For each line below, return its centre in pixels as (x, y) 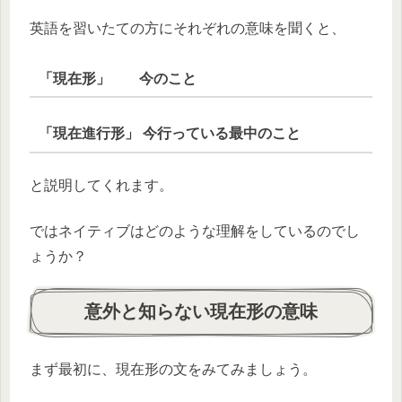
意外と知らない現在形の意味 (201, 311)
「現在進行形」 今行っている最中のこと (169, 134)
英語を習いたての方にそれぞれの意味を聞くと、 (188, 28)
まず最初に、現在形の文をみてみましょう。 (173, 370)
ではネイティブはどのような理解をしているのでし (195, 231)
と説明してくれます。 (101, 186)
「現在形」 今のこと (117, 78)
